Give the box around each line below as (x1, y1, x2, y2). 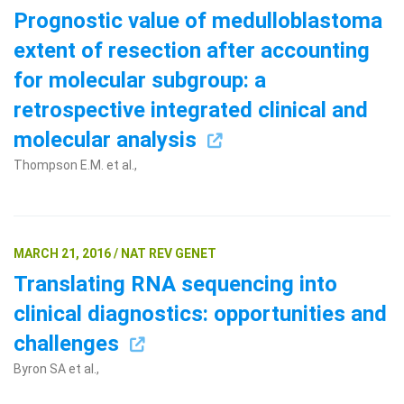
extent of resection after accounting (14, 38, 370, 64)
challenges (14, 331, 124, 357)
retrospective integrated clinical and (14, 97, 368, 124)
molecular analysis (14, 127, 202, 153)
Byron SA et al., (14, 362, 99, 377)
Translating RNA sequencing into (14, 271, 337, 298)
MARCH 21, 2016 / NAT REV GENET (14, 246, 216, 262)
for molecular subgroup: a (14, 68, 266, 94)
